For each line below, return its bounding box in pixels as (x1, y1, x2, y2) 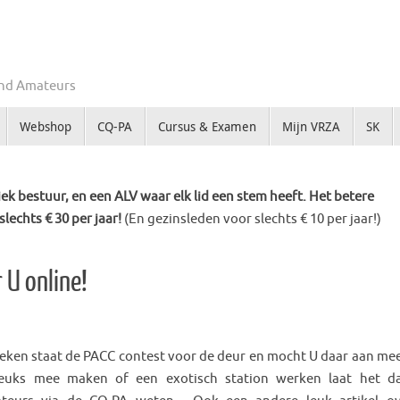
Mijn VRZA (281, 118, 340, 136)
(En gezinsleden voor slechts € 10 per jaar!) (124, 211, 381, 229)
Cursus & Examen (157, 118, 256, 136)
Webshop (19, 118, 71, 136)
